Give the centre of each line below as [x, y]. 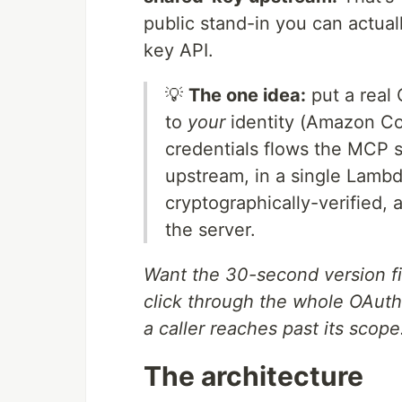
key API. [179, 51]
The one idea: [247, 96]
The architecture [253, 376]
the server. [210, 230]
